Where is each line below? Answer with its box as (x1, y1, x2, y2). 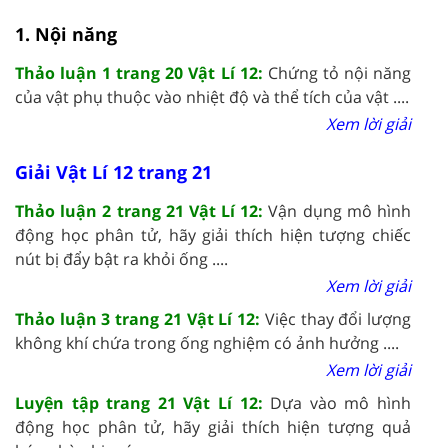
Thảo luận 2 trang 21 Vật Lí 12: (15, 199, 269, 222)
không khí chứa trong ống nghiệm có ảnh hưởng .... (15, 331, 399, 354)
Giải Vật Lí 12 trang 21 (15, 159, 212, 184)
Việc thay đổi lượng (264, 307, 412, 330)
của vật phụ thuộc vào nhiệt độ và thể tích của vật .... (15, 85, 409, 108)
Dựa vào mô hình (270, 391, 412, 414)
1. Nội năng (15, 21, 117, 46)
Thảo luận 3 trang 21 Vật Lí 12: (15, 307, 265, 330)
